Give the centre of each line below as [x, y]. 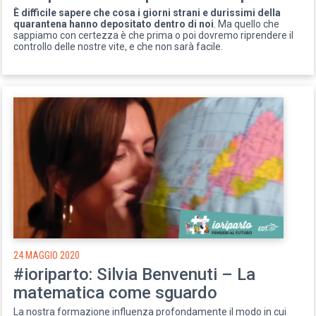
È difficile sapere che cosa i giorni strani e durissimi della [147, 12]
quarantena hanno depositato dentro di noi [114, 24]
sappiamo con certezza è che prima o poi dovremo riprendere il [154, 35]
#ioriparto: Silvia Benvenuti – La [135, 274]
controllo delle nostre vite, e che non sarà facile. [119, 46]
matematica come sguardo [116, 292]
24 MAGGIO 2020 [47, 255]
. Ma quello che [247, 24]
